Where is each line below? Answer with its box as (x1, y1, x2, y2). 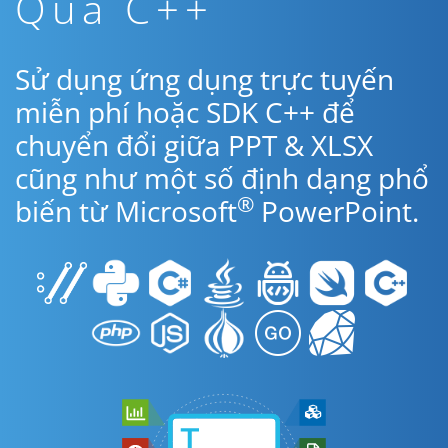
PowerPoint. (254, 192, 419, 230)
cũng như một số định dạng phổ (15, 159, 429, 197)
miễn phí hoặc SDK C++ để (15, 93, 355, 131)
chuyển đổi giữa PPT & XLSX (15, 126, 373, 164)
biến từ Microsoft (15, 192, 237, 230)
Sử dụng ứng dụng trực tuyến (15, 60, 394, 98)
